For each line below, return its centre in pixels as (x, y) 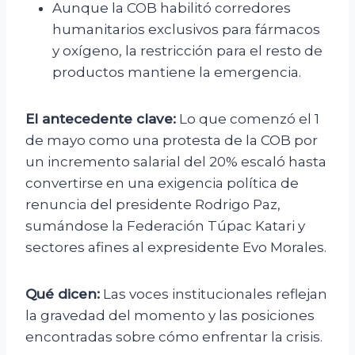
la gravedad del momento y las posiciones (170, 316)
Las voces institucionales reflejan (214, 294)
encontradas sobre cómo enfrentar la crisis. (174, 337)
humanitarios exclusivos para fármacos (186, 30)
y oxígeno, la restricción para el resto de (187, 51)
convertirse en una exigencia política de (162, 183)
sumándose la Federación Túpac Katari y (165, 226)
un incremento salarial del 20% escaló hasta (176, 162)
